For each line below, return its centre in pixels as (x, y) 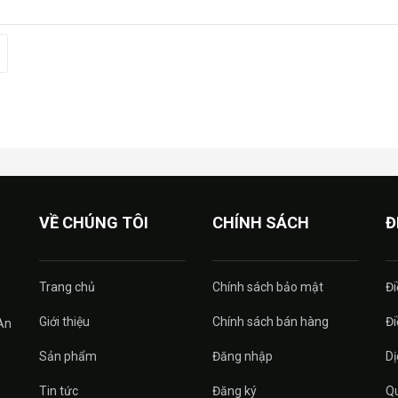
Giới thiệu (64, 322)
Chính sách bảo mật (268, 287)
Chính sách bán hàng (271, 322)
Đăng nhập (243, 356)
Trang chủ (67, 287)
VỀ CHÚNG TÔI (94, 223)
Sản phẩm (68, 356)
